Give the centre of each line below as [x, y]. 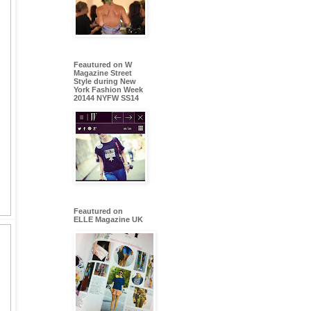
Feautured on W [103, 65]
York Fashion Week [108, 90]
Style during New [105, 82]
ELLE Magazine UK [108, 220]
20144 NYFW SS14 [106, 98]
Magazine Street [103, 73]
